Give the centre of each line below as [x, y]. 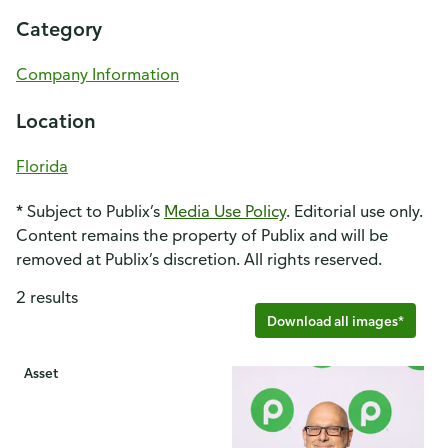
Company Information [97, 73]
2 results [47, 296]
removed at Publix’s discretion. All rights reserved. [199, 258]
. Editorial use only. [354, 210]
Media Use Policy [225, 210]
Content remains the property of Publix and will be [202, 234]
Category [59, 28]
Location [56, 120]
